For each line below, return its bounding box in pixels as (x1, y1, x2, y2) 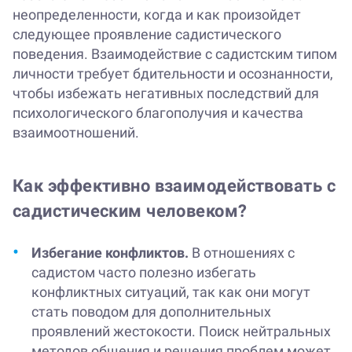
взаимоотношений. (13, 124, 139, 141)
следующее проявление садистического (13, 26, 281, 43)
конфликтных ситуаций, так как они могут (31, 284, 310, 301)
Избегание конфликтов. (31, 244, 189, 262)
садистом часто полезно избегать (31, 264, 256, 281)
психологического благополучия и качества (13, 104, 303, 122)
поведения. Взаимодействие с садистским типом (13, 46, 337, 63)
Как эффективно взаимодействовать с (13, 176, 335, 196)
